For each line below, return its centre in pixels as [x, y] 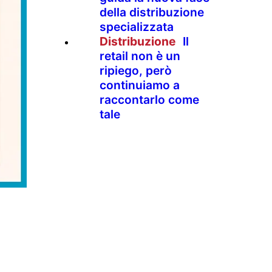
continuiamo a [140, 85]
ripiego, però [136, 70]
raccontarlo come [149, 99]
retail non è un [140, 56]
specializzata [137, 26]
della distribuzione [152, 12]
